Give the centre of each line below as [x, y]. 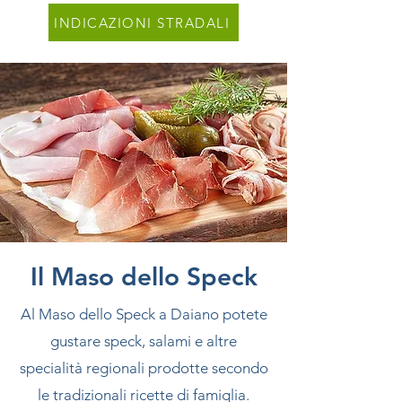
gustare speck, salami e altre [144, 341]
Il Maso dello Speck [144, 276]
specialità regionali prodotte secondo [144, 368]
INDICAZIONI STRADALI [142, 22]
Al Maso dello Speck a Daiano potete [144, 314]
